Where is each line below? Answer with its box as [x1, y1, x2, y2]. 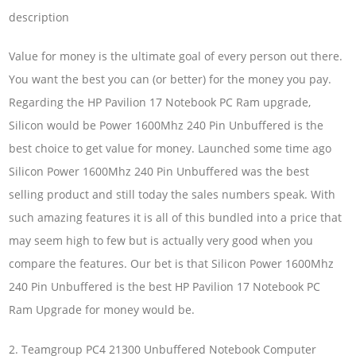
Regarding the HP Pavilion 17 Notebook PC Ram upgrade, [9, 95, 311, 110]
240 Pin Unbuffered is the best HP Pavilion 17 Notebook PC [9, 279, 321, 295]
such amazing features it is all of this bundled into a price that [9, 210, 342, 226]
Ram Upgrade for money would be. [9, 302, 195, 318]
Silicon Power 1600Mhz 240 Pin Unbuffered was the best [9, 164, 310, 180]
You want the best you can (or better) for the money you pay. [9, 72, 332, 87]
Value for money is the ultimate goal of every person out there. [9, 48, 343, 64]
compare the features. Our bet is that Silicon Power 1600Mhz [9, 256, 335, 272]
